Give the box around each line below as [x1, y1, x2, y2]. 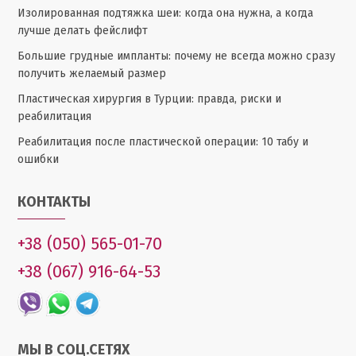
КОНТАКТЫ [17, 193, 91, 211]
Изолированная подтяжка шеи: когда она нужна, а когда [17, 6, 314, 21]
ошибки [17, 153, 60, 167]
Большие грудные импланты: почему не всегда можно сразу [17, 49, 336, 64]
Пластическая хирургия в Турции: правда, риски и [17, 92, 282, 106]
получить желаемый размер [17, 67, 167, 81]
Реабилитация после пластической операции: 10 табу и [17, 135, 309, 149]
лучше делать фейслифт [17, 24, 149, 38]
